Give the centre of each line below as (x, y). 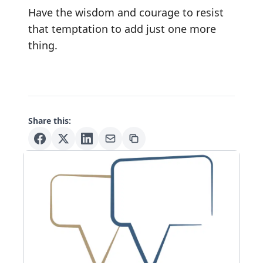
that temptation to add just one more (122, 28)
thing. (43, 45)
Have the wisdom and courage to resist (126, 12)
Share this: (50, 120)
